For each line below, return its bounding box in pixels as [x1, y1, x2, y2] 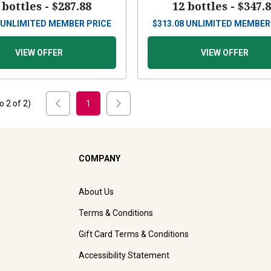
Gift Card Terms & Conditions [79, 229, 189, 240]
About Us [79, 187, 114, 197]
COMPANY [79, 154, 120, 164]
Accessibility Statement [79, 250, 169, 261]
